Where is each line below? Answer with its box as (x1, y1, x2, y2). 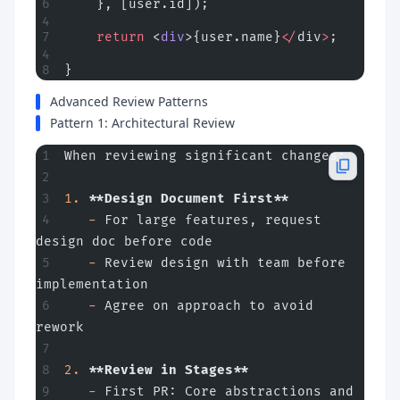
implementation (36, 277, 148, 292)
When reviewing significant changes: (64, 148, 346, 163)
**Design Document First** (80, 191, 289, 206)
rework (36, 320, 84, 335)
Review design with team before (96, 255, 346, 271)
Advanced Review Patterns (50, 93, 208, 110)
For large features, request (96, 212, 321, 228)
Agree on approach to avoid (96, 298, 313, 313)
